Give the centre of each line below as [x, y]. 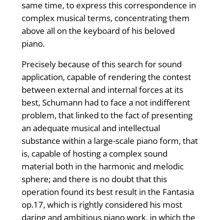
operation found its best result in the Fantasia [108, 192]
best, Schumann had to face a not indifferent [106, 103]
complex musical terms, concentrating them [105, 18]
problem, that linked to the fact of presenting [107, 115]
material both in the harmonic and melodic [102, 166]
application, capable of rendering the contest [106, 77]
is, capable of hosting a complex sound [94, 154]
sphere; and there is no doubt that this [94, 179]
